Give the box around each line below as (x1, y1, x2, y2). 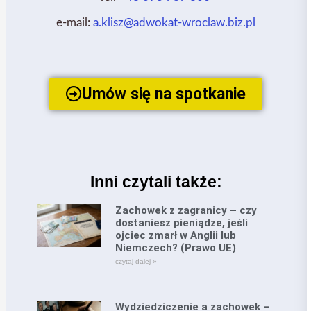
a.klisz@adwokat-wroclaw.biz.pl (93, 16, 256, 28)
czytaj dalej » (115, 257, 157, 265)
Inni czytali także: (90, 172, 222, 191)
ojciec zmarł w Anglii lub (115, 228, 236, 242)
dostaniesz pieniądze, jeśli (115, 216, 248, 229)
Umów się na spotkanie (82, 84, 246, 103)
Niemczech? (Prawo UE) (115, 241, 236, 254)
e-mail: (56, 16, 94, 28)
